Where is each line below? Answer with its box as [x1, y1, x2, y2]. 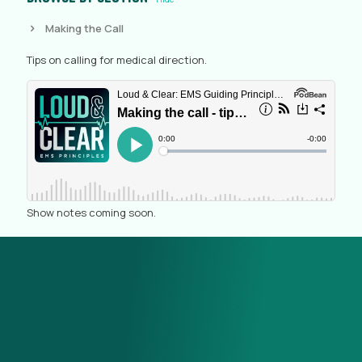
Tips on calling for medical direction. [27, 52, 207, 67]
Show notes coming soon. [27, 204, 156, 220]
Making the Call [45, 20, 124, 36]
